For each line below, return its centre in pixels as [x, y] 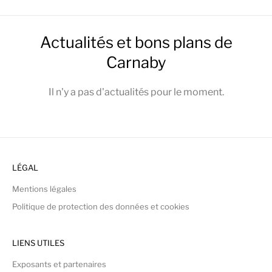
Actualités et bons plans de [136, 42]
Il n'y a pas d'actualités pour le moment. [136, 92]
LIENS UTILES [38, 243]
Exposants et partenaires [59, 264]
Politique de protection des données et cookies [101, 207]
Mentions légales [44, 189]
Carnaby [136, 63]
